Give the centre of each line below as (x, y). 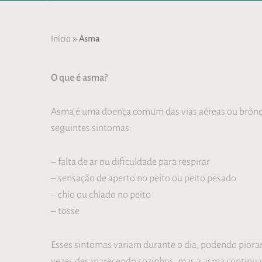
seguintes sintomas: (91, 127)
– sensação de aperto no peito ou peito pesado (144, 178)
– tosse (65, 211)
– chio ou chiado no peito (101, 194)
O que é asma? (79, 77)
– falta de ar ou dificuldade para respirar (130, 161)
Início (61, 38)
